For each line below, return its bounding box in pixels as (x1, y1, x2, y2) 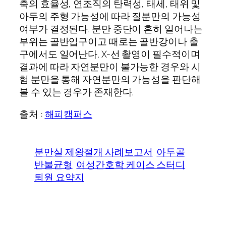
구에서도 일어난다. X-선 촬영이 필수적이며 (19, 47, 200, 61)
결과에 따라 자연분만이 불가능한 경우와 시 (19, 60, 201, 74)
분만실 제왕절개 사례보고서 (34, 145, 153, 158)
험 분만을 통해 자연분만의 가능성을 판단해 (19, 73, 201, 86)
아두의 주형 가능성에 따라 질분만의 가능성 (19, 10, 201, 23)
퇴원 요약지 (34, 170, 84, 184)
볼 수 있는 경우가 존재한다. (19, 85, 134, 99)
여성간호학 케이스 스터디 (76, 157, 186, 171)
